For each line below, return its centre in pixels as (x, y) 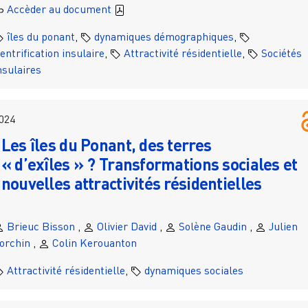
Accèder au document (60, 9)
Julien (283, 227)
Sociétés (281, 53)
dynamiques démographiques (164, 37)
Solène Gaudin (212, 227)
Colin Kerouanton (94, 243)
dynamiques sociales (194, 271)
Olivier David (126, 227)
